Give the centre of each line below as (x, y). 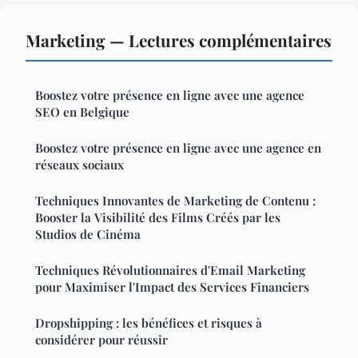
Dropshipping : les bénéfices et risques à (149, 322)
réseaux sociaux (80, 164)
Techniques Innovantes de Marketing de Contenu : (175, 200)
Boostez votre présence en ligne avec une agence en (178, 147)
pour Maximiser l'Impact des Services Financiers (172, 286)
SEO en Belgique (82, 111)
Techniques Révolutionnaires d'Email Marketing (170, 270)
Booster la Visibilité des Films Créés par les (158, 217)
